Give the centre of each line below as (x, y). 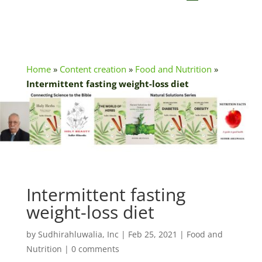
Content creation (93, 69)
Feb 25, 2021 (152, 234)
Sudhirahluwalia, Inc (78, 234)
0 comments (95, 249)
